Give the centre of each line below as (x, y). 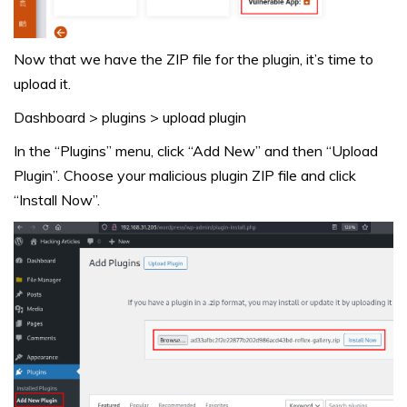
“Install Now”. (57, 200)
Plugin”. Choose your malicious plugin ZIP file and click (185, 176)
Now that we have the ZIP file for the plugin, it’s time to (194, 60)
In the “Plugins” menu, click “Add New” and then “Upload (196, 151)
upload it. (42, 84)
